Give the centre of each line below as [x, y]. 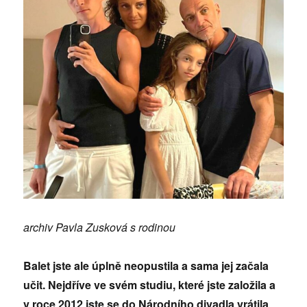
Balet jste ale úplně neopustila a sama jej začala [146, 266]
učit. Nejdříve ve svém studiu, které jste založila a [150, 285]
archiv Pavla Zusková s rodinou [100, 228]
